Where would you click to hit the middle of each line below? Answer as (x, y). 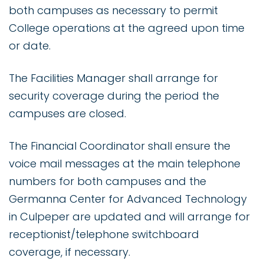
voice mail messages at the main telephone (125, 164)
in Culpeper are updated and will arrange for (129, 217)
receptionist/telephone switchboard (104, 235)
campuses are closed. (67, 114)
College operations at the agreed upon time (127, 28)
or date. (30, 46)
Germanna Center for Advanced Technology (128, 199)
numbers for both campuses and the (108, 181)
